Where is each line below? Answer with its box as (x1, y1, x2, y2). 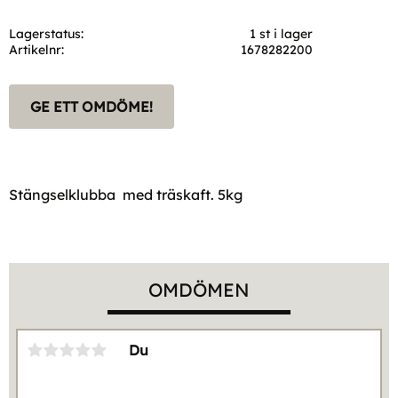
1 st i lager (250, 25, 314, 42)
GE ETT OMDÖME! (30, 97, 153, 115)
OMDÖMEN (148, 277, 250, 301)
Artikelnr (9, 41, 61, 58)
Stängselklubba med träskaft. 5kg (9, 185, 243, 203)
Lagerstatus (9, 25, 81, 42)
